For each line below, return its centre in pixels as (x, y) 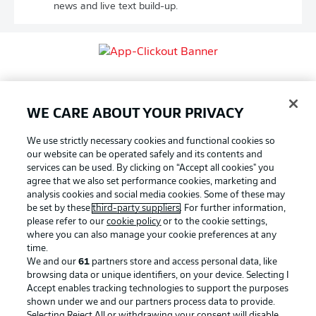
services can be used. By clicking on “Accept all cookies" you (151, 168)
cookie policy (134, 222)
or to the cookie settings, (214, 222)
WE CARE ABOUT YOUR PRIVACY (136, 115)
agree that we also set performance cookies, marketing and (152, 182)
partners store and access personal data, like (184, 262)
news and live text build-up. (116, 7)
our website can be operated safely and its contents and (145, 155)
